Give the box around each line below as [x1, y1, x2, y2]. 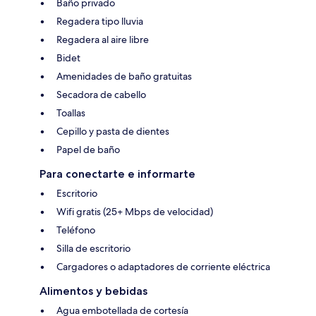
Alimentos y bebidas [39, 284, 147, 298]
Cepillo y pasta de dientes [56, 124, 169, 138]
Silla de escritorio [56, 241, 130, 255]
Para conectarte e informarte [39, 166, 195, 181]
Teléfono [56, 223, 95, 236]
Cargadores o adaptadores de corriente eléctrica [56, 260, 270, 273]
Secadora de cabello [56, 87, 146, 101]
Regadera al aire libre [56, 32, 149, 46]
